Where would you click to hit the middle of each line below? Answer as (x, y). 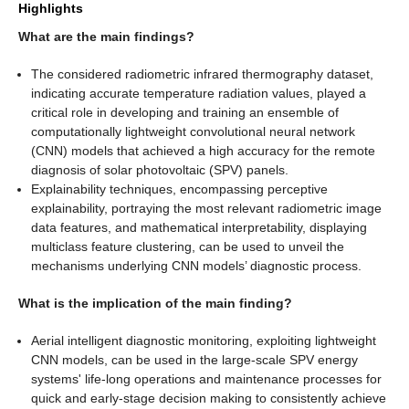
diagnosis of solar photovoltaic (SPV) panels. (160, 169)
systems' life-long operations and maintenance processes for (207, 378)
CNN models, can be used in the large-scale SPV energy (195, 359)
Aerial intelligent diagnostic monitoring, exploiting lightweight (204, 340)
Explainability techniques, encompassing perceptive (180, 189)
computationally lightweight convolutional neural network (194, 131)
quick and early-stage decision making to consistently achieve (209, 398)
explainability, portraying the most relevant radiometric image (207, 208)
